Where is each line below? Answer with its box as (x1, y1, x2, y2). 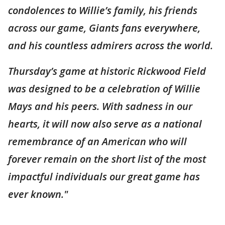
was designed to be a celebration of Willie (8, 81, 200, 95)
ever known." (8, 187, 68, 201)
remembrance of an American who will (8, 134, 187, 148)
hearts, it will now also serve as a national (8, 117, 202, 131)
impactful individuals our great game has (8, 169, 200, 183)
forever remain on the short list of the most (8, 152, 206, 166)
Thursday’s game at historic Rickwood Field (8, 64, 206, 78)
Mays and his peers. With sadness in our (8, 99, 192, 113)
